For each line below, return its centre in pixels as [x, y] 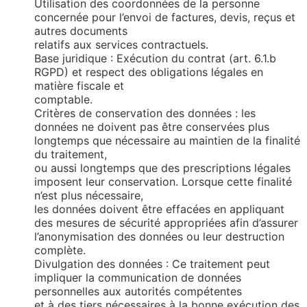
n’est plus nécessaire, [89, 196]
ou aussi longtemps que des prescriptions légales [162, 168]
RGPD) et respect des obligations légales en [149, 72]
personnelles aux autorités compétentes [138, 292]
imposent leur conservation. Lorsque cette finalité [163, 182]
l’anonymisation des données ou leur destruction [159, 237]
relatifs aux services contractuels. [121, 45]
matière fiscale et [79, 86]
